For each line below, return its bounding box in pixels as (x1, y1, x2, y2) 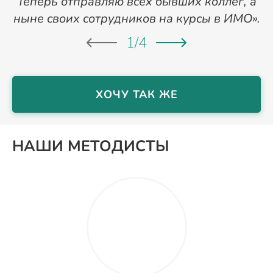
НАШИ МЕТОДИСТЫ (12, 136, 169, 157)
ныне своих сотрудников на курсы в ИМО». (13, 10, 260, 27)
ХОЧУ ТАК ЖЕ (95, 87, 178, 102)
